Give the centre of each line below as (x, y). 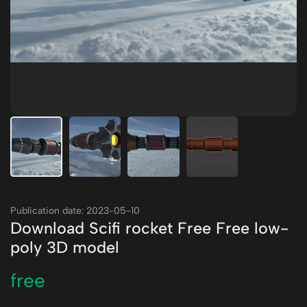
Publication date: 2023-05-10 (75, 211)
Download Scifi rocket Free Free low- (149, 228)
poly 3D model (65, 247)
